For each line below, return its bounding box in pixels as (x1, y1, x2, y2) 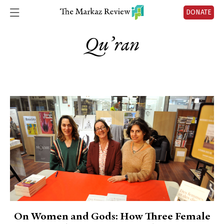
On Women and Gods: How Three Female (13, 211, 210, 222)
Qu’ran (84, 35, 139, 55)
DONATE (186, 8, 211, 16)
